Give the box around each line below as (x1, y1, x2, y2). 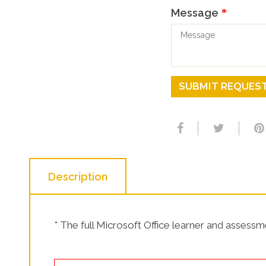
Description (47, 170, 107, 183)
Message (170, 7, 218, 20)
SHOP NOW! (138, 6, 199, 18)
